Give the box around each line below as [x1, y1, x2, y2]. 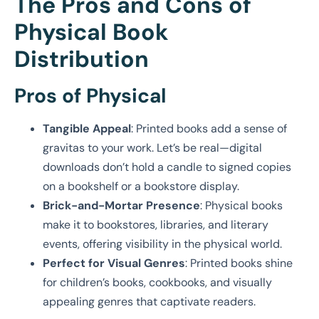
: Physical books [200, 197, 283, 213]
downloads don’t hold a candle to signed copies [43, 159, 291, 174]
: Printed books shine [185, 255, 293, 271]
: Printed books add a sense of [131, 120, 287, 136]
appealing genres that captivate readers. [43, 293, 256, 309]
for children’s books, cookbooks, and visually [43, 274, 272, 290]
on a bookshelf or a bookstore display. [43, 178, 239, 194]
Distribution [14, 43, 149, 74]
